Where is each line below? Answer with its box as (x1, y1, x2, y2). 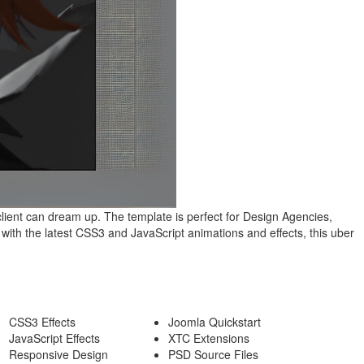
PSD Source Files (167, 346, 258, 362)
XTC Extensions (167, 330, 249, 346)
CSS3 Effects (8, 314, 76, 330)
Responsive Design (8, 346, 108, 362)
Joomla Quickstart (167, 314, 261, 330)
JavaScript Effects (8, 330, 100, 346)
